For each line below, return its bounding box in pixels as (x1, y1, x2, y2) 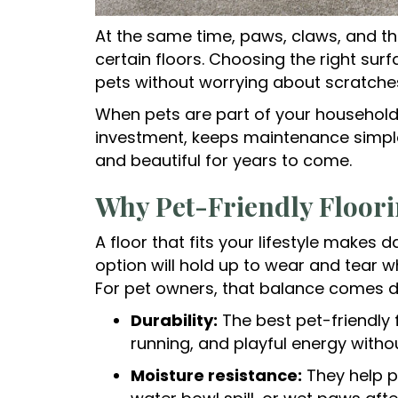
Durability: (131, 309, 218, 332)
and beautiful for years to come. (95, 149, 352, 172)
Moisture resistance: (131, 364, 302, 387)
